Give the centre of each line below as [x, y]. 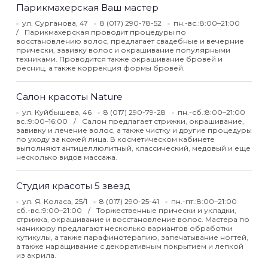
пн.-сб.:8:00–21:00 [211, 112]
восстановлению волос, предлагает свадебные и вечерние [130, 41]
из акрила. [36, 255]
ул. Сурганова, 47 [55, 23]
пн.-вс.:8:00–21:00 [207, 23]
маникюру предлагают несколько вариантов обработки [124, 228]
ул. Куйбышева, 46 [57, 112]
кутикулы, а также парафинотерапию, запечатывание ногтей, [132, 237]
